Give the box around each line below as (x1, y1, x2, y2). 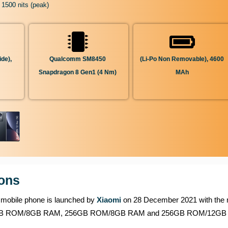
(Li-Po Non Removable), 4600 (140, 55, 224, 63)
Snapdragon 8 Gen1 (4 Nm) (39, 69, 117, 76)
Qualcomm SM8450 (49, 55, 106, 63)
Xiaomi (97, 195, 121, 205)
